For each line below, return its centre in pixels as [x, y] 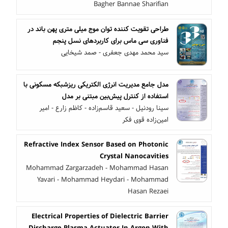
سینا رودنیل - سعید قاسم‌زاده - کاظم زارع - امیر [104, 108]
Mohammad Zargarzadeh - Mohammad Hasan [97, 168]
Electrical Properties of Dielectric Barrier [100, 216]
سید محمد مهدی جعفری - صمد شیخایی [115, 52]
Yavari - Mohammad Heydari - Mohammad [103, 179]
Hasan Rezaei [148, 191]
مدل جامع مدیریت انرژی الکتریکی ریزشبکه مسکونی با [96, 84]
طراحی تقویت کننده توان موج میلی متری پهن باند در [98, 29]
